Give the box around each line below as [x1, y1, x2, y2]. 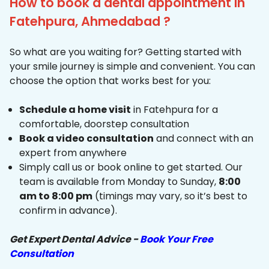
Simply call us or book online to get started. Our [19, 160, 243, 175]
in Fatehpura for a [131, 103, 218, 117]
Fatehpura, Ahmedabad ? [10, 13, 171, 31]
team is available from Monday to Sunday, [19, 175, 219, 189]
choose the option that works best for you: [10, 74, 211, 88]
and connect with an [154, 131, 253, 146]
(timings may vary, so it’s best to [92, 189, 247, 204]
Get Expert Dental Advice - [10, 232, 140, 247]
